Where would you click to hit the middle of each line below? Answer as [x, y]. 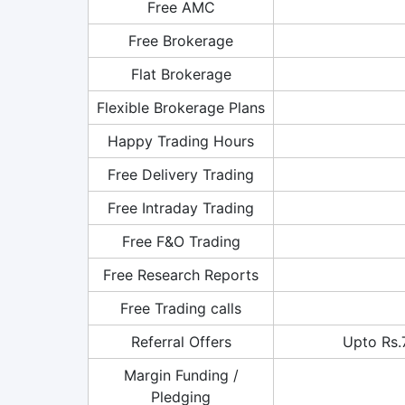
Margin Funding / [181, 375]
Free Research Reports [181, 274]
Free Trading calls [181, 308]
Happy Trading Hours [181, 141]
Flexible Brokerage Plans [181, 107]
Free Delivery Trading [181, 174]
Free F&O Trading [181, 241]
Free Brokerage [181, 40]
